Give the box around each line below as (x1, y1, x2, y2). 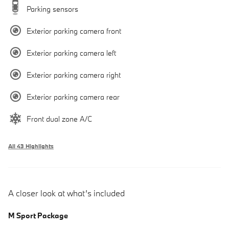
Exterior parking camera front (27, 26, 121, 36)
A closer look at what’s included (8, 187, 125, 198)
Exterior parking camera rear (27, 91, 120, 102)
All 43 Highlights (8, 142, 54, 150)
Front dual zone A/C (27, 113, 92, 124)
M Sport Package (8, 210, 68, 220)
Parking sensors (27, 4, 78, 14)
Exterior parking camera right (27, 70, 121, 80)
